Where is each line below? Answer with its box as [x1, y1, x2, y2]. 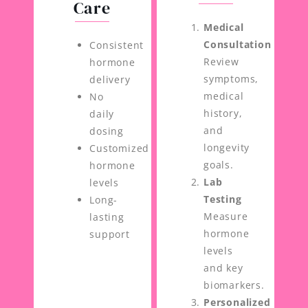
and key [203, 261, 243, 274]
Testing [203, 192, 242, 206]
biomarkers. [203, 278, 265, 291]
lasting [89, 210, 124, 223]
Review [203, 54, 239, 68]
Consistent [89, 38, 144, 52]
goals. [203, 157, 234, 171]
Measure [203, 209, 248, 223]
